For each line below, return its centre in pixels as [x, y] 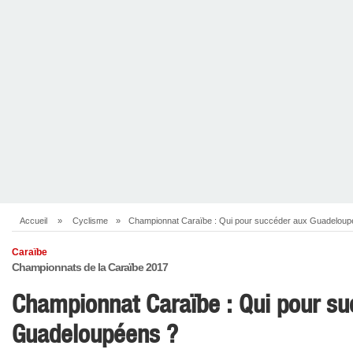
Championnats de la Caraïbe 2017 [90, 267]
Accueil [33, 221]
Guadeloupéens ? [95, 334]
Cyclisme [90, 221]
